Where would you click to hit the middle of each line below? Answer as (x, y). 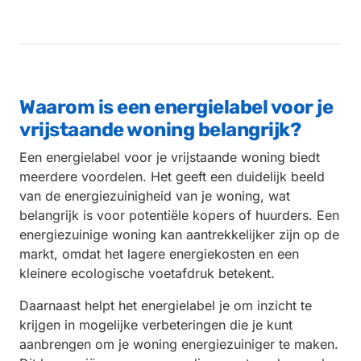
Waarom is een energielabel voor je (176, 107)
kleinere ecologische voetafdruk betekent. (147, 273)
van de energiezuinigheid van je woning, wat (155, 195)
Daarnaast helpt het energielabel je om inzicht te (166, 305)
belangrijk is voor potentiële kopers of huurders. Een (179, 215)
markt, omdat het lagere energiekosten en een (159, 253)
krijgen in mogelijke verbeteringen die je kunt (156, 324)
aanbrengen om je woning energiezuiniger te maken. (179, 344)
